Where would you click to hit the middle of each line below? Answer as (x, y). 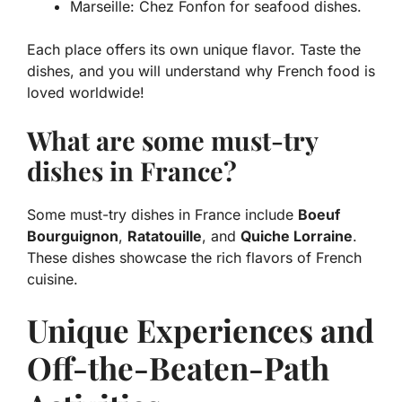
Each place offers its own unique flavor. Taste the (194, 50)
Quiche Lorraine (297, 236)
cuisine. (52, 280)
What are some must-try (172, 140)
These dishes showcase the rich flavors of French (194, 258)
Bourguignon (73, 236)
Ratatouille (165, 236)
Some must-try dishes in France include (162, 215)
